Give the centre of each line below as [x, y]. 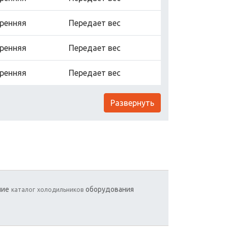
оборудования [110, 189]
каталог [23, 190]
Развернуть [132, 103]
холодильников [60, 190]
